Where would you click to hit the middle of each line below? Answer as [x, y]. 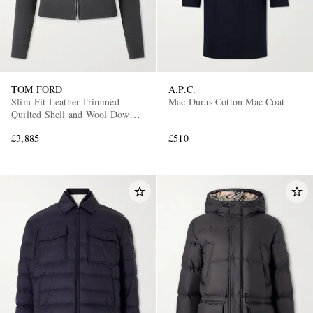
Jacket [24, 126]
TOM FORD [37, 89]
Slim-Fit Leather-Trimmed [66, 101]
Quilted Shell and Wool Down [73, 114]
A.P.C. [182, 89]
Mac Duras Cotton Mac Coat [226, 101]
